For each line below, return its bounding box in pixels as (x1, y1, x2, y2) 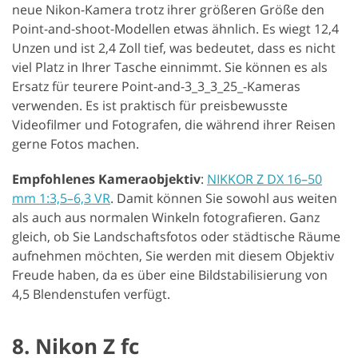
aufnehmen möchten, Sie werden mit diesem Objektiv (12, 246, 334, 265)
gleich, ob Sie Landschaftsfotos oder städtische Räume (12, 227, 340, 245)
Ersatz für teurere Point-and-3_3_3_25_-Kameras (12, 77, 300, 95)
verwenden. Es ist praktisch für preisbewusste (12, 96, 288, 114)
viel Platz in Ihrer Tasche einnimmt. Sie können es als (12, 58, 328, 76)
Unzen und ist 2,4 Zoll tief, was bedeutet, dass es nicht (12, 38, 336, 57)
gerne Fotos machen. (12, 134, 139, 153)
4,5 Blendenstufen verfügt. (12, 284, 170, 303)
